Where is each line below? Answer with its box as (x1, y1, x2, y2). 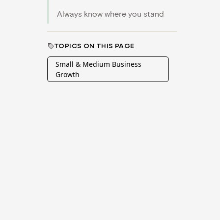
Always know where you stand (57, 9, 164, 18)
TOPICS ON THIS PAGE (54, 42, 135, 50)
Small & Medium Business (55, 59, 141, 69)
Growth (55, 70, 80, 79)
